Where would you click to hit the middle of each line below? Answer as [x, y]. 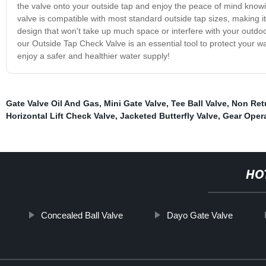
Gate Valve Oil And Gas [52, 103]
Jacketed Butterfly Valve [169, 115]
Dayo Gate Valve [200, 215]
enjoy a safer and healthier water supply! [93, 56]
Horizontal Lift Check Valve [60, 115]
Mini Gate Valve [135, 103]
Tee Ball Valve [199, 103]
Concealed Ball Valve [82, 215]
